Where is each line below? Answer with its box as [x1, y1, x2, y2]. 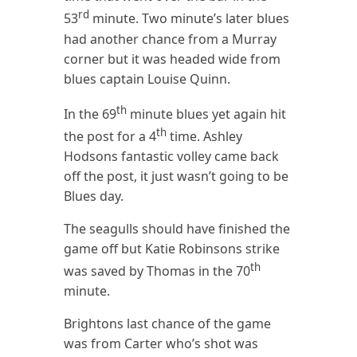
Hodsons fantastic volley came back [64, 147, 280, 166]
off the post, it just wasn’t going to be [64, 167, 289, 186]
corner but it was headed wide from [64, 49, 281, 68]
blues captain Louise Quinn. [64, 69, 231, 88]
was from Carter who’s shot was [64, 335, 259, 353]
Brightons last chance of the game [64, 315, 272, 333]
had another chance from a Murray [64, 29, 277, 48]
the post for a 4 [64, 127, 157, 146]
